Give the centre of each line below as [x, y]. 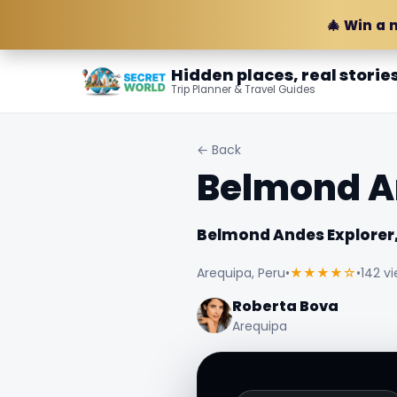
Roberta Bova [285, 306]
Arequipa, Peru [241, 272]
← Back [218, 150]
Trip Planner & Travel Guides [244, 90]
